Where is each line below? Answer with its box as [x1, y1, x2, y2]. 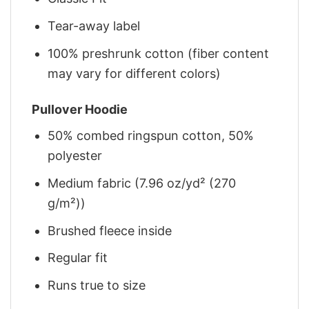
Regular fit [48, 250, 108, 266]
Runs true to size [48, 278, 146, 293]
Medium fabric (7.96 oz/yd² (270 [48, 175, 237, 190]
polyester [48, 148, 103, 163]
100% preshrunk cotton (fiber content [48, 46, 270, 61]
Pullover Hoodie [32, 101, 128, 117]
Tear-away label [48, 18, 141, 33]
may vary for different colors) [48, 66, 221, 81]
